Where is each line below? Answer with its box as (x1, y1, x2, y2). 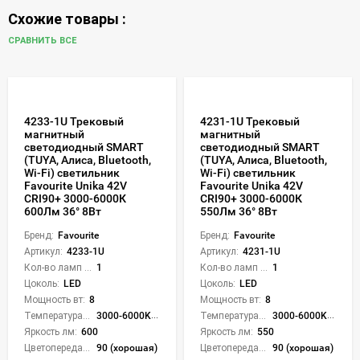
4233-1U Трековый (24, 114, 124, 128)
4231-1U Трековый (200, 114, 300, 128)
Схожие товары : (8, 10, 126, 27)
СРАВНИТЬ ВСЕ (8, 35, 79, 47)
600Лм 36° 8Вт (24, 204, 101, 218)
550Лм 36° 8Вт (200, 204, 277, 218)
